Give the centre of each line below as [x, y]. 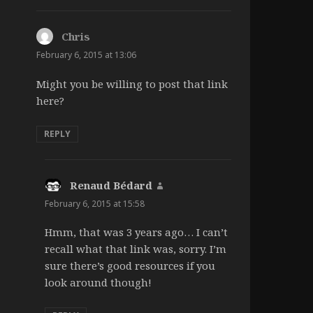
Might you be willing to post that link [132, 83]
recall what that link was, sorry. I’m [135, 248]
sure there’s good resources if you [130, 265]
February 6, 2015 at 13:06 [86, 55]
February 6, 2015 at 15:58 [94, 203]
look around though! [98, 282]
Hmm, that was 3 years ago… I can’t [136, 232]
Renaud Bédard [111, 185]
